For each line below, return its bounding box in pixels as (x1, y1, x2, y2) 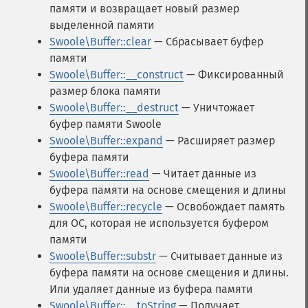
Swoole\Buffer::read (49, 167, 149, 180)
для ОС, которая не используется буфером (49, 217, 269, 230)
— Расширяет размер (163, 134, 275, 147)
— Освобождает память (162, 200, 285, 213)
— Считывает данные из (156, 250, 283, 263)
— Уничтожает (179, 101, 254, 114)
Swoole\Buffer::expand (49, 134, 163, 147)
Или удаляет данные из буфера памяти (49, 283, 253, 296)
